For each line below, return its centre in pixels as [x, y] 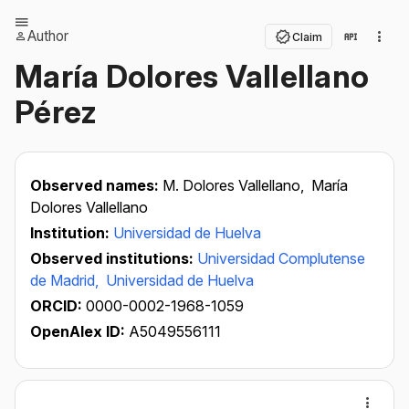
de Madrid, [66, 280]
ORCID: [58, 306]
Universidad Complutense [281, 258]
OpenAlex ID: [78, 331]
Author [48, 36]
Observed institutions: [114, 258]
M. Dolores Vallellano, [235, 185]
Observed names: [96, 185]
